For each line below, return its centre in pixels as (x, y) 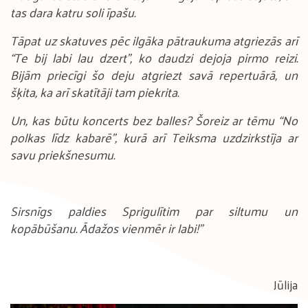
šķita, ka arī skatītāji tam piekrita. (95, 92)
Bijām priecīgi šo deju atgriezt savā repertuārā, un (154, 75)
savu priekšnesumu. (64, 154)
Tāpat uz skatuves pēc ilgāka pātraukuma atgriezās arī (154, 40)
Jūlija (286, 284)
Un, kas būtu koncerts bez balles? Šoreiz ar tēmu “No (154, 120)
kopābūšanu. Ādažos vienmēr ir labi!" (106, 228)
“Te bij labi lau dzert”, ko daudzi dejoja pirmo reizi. (154, 57)
